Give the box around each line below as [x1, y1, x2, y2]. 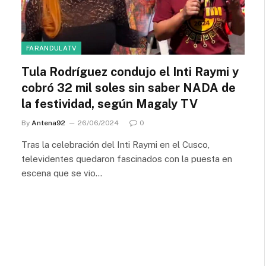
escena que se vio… [21, 168, 102, 178]
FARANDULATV [26, 45, 77, 52]
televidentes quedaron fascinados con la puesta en [21, 154, 232, 164]
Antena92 [31, 119, 65, 127]
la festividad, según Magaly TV [21, 97, 198, 111]
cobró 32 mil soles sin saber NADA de [21, 81, 236, 95]
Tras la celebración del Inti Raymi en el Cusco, [21, 140, 210, 150]
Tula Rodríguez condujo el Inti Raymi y [21, 65, 239, 79]
